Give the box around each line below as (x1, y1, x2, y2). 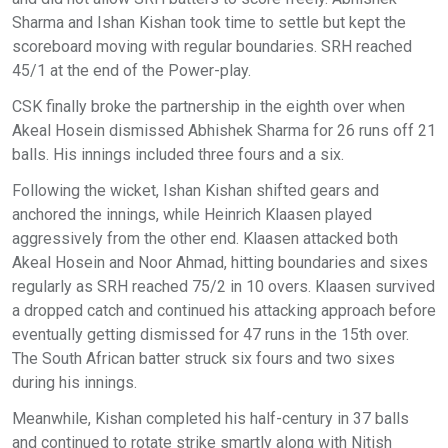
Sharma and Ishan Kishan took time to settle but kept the (12, 12, 406, 32)
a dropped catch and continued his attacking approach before (12, 300, 436, 320)
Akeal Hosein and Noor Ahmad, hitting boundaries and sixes (12, 252, 428, 272)
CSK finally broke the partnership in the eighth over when (12, 96, 405, 116)
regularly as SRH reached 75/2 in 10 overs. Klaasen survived (12, 276, 435, 296)
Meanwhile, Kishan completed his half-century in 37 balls (12, 408, 409, 428)
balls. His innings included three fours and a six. (12, 144, 344, 164)
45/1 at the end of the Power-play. (12, 60, 251, 80)
